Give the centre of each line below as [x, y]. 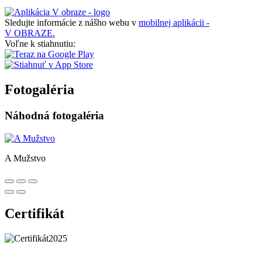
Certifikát [35, 213]
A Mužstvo [25, 158]
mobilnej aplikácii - [174, 23]
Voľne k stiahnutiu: [40, 44]
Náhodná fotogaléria [54, 116]
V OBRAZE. [30, 33]
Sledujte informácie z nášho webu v [72, 23]
